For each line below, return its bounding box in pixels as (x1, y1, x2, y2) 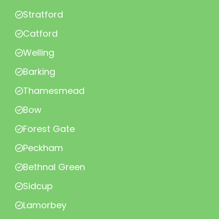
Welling (23, 46, 54, 59)
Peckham (23, 142, 63, 154)
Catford (23, 27, 58, 40)
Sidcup (23, 180, 53, 192)
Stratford (23, 8, 63, 21)
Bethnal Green (23, 161, 85, 173)
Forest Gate (23, 123, 75, 135)
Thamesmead (23, 85, 85, 97)
